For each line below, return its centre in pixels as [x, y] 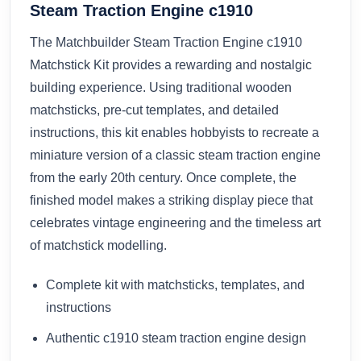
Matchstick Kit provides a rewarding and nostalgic [171, 65]
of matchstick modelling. [98, 246]
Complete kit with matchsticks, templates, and [175, 285]
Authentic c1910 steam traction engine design [176, 338]
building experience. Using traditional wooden [161, 88]
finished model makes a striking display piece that [171, 201]
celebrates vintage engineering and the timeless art [175, 223]
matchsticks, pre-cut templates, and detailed [154, 110]
